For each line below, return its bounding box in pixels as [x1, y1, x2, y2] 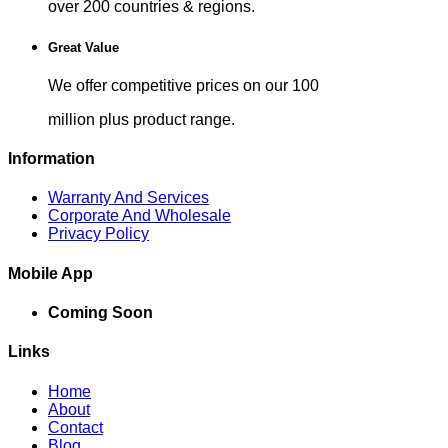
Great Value [48, 39, 119, 55]
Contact [48, 418, 103, 436]
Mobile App [8, 264, 93, 282]
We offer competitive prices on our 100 [48, 76, 319, 94]
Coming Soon [48, 304, 153, 321]
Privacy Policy [48, 225, 149, 243]
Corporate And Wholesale [48, 207, 231, 225]
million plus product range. [48, 110, 235, 128]
